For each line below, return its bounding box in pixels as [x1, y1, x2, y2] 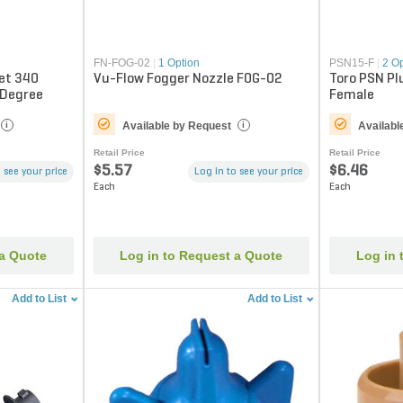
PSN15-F [329, 56, 375, 69]
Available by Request [121, 119, 231, 132]
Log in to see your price [194, 166, 304, 177]
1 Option [157, 56, 200, 69]
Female [329, 87, 375, 103]
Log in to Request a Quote [120, 248, 283, 264]
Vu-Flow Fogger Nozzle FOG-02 [93, 71, 282, 86]
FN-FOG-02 [93, 56, 150, 69]
